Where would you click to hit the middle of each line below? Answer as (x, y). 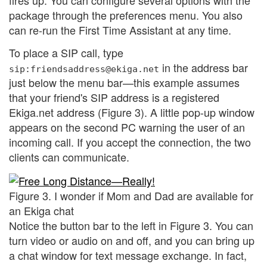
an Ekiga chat (41, 210)
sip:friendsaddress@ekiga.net (84, 69)
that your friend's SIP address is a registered (114, 97)
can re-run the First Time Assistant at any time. (120, 30)
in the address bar (204, 67)
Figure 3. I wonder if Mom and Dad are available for (131, 195)
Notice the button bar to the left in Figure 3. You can (131, 225)
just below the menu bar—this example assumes (124, 82)
